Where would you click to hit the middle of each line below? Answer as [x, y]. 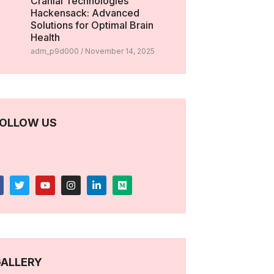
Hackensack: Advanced [85, 13]
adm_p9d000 [55, 51]
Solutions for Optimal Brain [92, 25]
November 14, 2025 [119, 51]
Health [45, 37]
